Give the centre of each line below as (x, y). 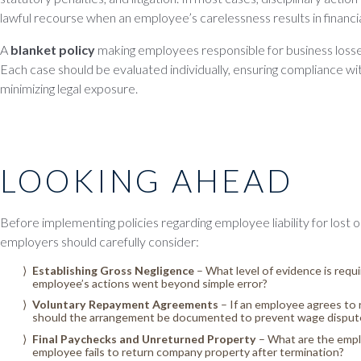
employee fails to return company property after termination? (188, 351)
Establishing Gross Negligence (113, 270)
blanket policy (53, 49)
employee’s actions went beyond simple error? (150, 283)
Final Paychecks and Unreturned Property (144, 338)
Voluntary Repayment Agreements (125, 305)
